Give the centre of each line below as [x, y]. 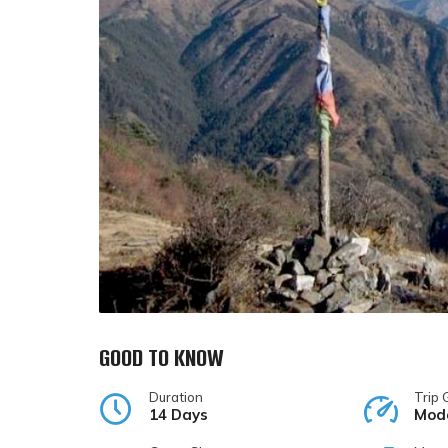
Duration [176, 396]
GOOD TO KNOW [161, 357]
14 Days [178, 414]
